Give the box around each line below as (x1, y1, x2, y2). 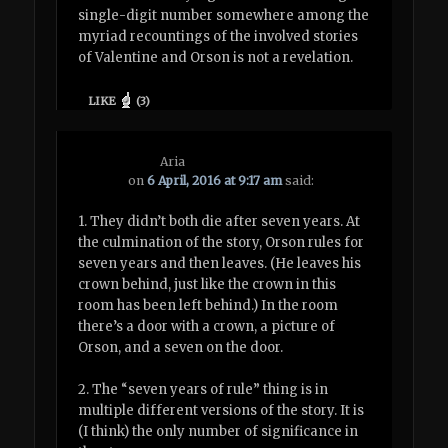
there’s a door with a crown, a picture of (78, 318, 336, 336)
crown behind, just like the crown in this (78, 276, 337, 294)
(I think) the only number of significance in (78, 423, 359, 441)
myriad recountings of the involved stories (78, 27, 359, 45)
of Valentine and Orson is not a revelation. (78, 48, 354, 66)
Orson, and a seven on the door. (78, 339, 284, 357)
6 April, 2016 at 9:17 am (147, 173, 283, 189)
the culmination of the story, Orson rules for (78, 234, 365, 252)
